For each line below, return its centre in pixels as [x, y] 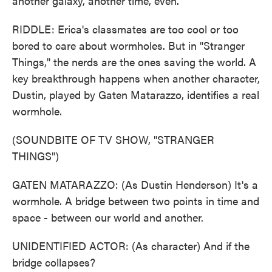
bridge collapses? [54, 262]
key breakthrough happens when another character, [136, 78]
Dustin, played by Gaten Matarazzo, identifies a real [136, 94]
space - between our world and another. [108, 217]
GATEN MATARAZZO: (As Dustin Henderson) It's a [135, 184]
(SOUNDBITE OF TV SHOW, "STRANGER [113, 139]
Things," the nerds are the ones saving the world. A [134, 62]
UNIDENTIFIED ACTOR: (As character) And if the [131, 246]
